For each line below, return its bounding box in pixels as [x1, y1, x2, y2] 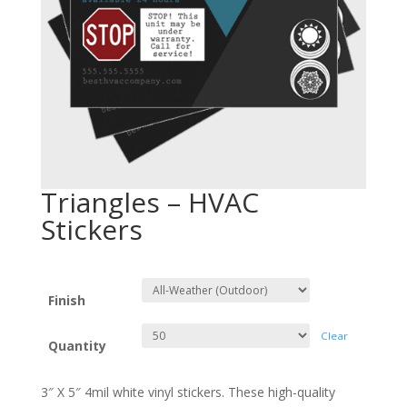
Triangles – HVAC [40, 183, 259, 221]
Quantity [48, 336, 106, 354]
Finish [48, 291, 85, 309]
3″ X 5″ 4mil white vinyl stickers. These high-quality [40, 382, 335, 401]
